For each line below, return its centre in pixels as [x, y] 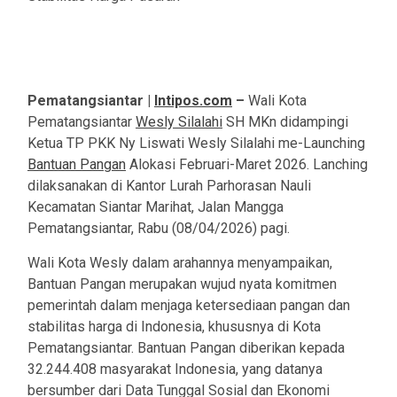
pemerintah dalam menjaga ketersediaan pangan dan [189, 306]
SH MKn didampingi [285, 122]
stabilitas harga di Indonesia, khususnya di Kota [174, 327]
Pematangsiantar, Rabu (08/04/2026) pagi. [159, 229]
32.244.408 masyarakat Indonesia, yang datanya [175, 370]
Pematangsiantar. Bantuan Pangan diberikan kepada [186, 348]
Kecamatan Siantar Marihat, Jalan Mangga [156, 207]
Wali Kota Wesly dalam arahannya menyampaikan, [180, 263]
